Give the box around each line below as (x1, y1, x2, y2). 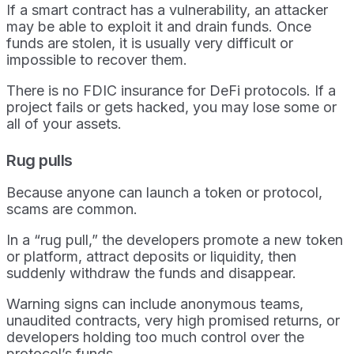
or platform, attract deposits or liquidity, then (6, 248, 296, 265)
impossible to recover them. (6, 51, 187, 69)
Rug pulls (6, 151, 73, 171)
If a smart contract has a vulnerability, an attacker (6, 2, 328, 19)
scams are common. (6, 201, 137, 218)
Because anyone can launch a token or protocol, (6, 184, 322, 201)
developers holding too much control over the (6, 329, 304, 346)
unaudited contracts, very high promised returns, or (6, 312, 340, 330)
